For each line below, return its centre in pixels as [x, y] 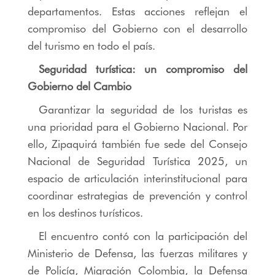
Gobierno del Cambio [79, 86]
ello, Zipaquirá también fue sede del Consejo [137, 144]
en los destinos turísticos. [85, 212]
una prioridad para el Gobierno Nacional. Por [137, 126]
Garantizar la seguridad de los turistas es [143, 109]
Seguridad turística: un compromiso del [143, 69]
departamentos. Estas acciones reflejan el [137, 11]
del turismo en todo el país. [91, 45]
